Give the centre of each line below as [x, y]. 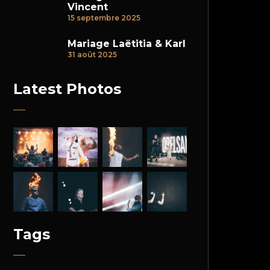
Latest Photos [67, 89]
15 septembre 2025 [104, 18]
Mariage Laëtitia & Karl [127, 44]
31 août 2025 [92, 55]
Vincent [88, 7]
